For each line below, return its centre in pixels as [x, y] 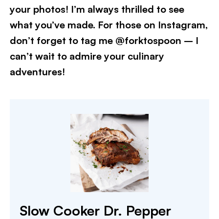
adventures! [37, 72]
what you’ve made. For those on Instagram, [109, 25]
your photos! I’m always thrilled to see [97, 9]
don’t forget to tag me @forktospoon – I [104, 40]
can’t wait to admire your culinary [87, 56]
